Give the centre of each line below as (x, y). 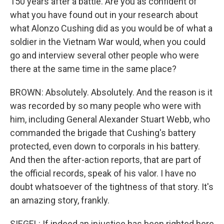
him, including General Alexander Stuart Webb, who (110, 119)
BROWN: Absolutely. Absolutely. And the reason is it (111, 92)
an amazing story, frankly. (60, 200)
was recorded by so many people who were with (105, 105)
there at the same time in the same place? (93, 68)
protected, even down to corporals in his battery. (105, 146)
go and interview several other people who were (104, 55)
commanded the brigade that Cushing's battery (103, 132)
